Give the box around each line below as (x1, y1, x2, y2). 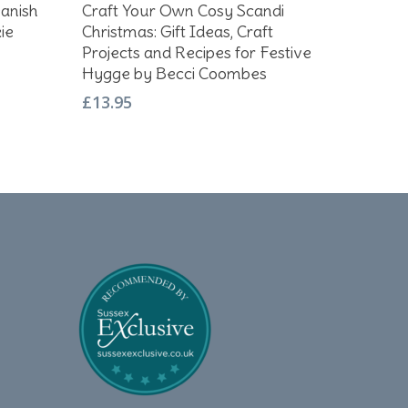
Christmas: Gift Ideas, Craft (81, 21, 273, 42)
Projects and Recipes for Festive (81, 42, 311, 63)
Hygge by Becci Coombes (81, 63, 267, 84)
